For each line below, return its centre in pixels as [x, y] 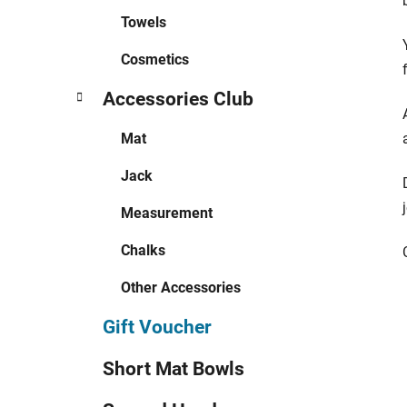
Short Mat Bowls [174, 368]
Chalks [143, 250]
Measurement [167, 213]
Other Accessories [181, 287]
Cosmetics [155, 59]
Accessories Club [178, 99]
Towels [144, 22]
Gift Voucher [157, 327]
